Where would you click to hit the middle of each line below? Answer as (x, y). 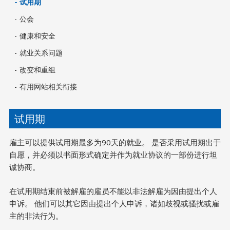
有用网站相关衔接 (48, 87)
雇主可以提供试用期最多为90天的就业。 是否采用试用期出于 (115, 142)
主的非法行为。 (36, 215)
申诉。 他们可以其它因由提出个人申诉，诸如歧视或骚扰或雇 (114, 203)
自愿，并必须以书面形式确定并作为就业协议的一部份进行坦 (113, 155)
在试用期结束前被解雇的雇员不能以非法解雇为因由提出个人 (113, 191)
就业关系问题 (41, 53)
